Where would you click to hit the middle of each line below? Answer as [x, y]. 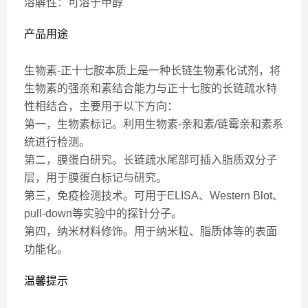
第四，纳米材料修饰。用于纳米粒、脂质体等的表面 [151, 231]
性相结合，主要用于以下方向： [101, 106]
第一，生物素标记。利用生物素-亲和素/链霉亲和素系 [154, 124]
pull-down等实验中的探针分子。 [103, 213]
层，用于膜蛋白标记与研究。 [96, 178]
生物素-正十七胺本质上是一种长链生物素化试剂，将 [152, 70]
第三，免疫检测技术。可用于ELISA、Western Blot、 [154, 196]
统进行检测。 [57, 142]
